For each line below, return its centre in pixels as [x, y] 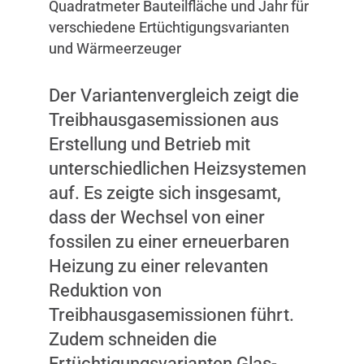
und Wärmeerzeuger [115, 48]
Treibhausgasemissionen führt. [171, 314]
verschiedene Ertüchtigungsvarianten [169, 27]
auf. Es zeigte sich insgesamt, [165, 193]
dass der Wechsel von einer [157, 217]
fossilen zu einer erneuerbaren [169, 241]
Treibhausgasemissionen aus [164, 119]
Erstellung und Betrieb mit [149, 144]
